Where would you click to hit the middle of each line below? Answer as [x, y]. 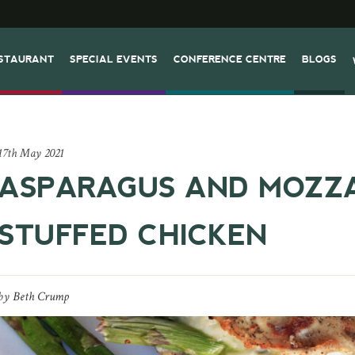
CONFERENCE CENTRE [230, 59]
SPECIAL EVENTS [114, 59]
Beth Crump [41, 297]
